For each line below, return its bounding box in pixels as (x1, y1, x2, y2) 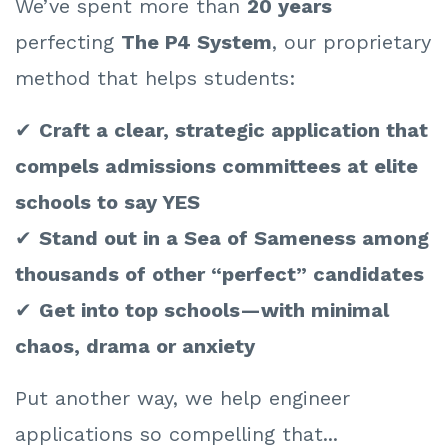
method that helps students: (15, 66, 296, 91)
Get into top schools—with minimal (39, 298, 389, 323)
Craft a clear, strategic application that (39, 118, 428, 143)
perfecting (15, 30, 121, 55)
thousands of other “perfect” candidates (15, 262, 424, 287)
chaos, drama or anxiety (15, 334, 255, 359)
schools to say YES (15, 190, 200, 215)
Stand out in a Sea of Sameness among (39, 226, 429, 251)
